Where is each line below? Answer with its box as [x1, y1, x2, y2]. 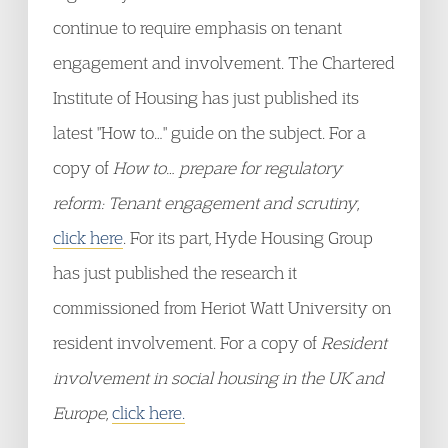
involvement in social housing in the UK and [53, 367, 384, 388]
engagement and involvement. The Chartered [53, 52, 395, 73]
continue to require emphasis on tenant [53, 17, 342, 38]
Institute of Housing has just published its [53, 87, 359, 108]
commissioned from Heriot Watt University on [53, 297, 391, 318]
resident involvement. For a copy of [53, 332, 321, 353]
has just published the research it [53, 262, 297, 283]
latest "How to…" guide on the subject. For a [53, 122, 366, 143]
